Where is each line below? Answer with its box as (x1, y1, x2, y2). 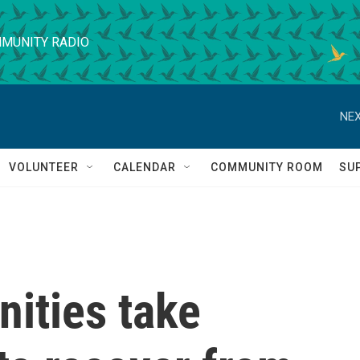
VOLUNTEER (9, 161, 79, 174)
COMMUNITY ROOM (211, 161, 323, 174)
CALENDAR (113, 161, 176, 174)
